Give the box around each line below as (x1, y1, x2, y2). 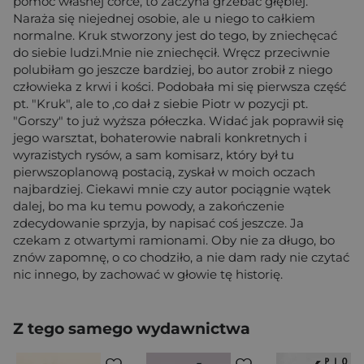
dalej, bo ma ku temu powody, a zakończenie (13, 198, 284, 214)
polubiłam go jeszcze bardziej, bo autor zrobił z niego (13, 62, 332, 78)
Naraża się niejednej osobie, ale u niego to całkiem (13, 11, 315, 27)
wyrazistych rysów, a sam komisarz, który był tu (13, 147, 294, 163)
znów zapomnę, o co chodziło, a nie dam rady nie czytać (13, 249, 349, 266)
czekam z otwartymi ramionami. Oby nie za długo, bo (13, 232, 335, 249)
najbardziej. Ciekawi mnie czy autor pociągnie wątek (13, 181, 331, 197)
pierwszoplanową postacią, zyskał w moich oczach (13, 164, 315, 180)
